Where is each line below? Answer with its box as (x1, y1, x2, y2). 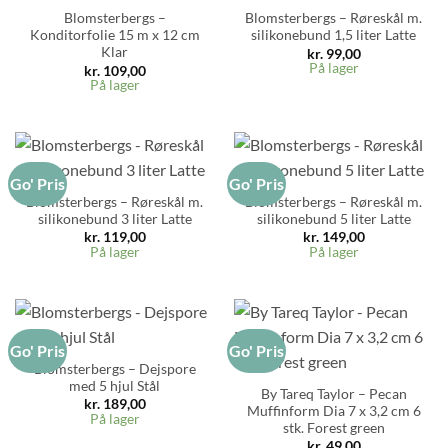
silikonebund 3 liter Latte (37, 211, 192, 228)
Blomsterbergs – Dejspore (33, 361, 196, 378)
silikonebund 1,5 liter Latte (251, 27, 416, 44)
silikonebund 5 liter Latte (256, 211, 411, 228)
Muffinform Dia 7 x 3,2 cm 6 (246, 403, 421, 420)
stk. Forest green (282, 420, 385, 437)
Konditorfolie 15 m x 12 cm (29, 27, 200, 44)
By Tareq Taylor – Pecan (260, 386, 407, 403)
